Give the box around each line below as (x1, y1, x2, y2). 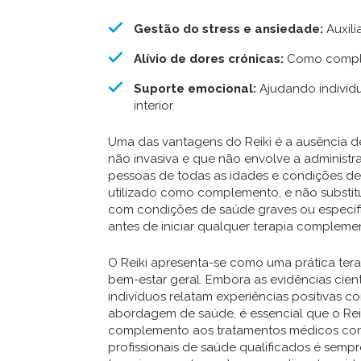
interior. (134, 98, 175, 114)
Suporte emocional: (134, 81, 256, 97)
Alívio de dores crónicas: (134, 52, 284, 67)
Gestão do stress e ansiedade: (134, 22, 323, 37)
